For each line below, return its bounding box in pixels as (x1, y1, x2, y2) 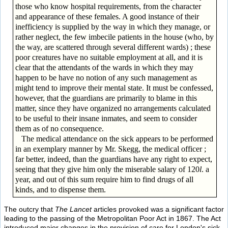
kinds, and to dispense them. (15, 185, 106, 194)
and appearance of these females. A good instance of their (15, 12, 199, 21)
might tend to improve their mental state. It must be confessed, (15, 83, 213, 92)
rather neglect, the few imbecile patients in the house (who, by (15, 32, 214, 41)
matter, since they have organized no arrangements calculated (15, 103, 211, 112)
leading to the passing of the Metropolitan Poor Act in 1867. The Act (4, 214, 221, 223)
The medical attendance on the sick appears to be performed (15, 134, 213, 143)
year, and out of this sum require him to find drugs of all (15, 175, 193, 184)
